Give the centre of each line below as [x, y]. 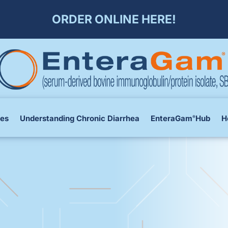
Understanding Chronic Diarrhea [79, 118]
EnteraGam [171, 118]
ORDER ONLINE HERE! [114, 19]
